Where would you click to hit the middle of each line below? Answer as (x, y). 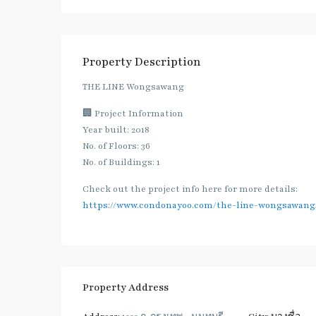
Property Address (126, 288)
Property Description (142, 62)
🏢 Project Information (133, 114)
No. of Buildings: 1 (121, 163)
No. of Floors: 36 (116, 146)
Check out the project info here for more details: (190, 189)
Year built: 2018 (116, 130)
